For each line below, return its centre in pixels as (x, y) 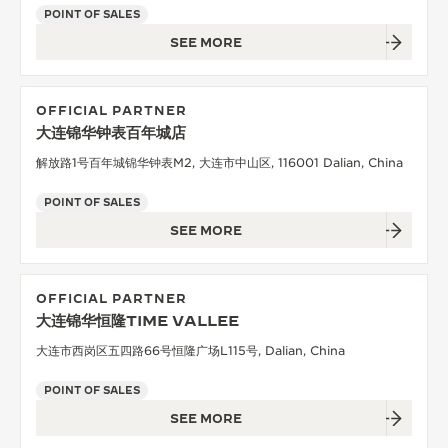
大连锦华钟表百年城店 (111, 132)
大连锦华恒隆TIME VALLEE (137, 320)
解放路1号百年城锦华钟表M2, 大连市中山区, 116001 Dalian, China (219, 162)
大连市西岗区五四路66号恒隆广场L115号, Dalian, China (190, 350)
